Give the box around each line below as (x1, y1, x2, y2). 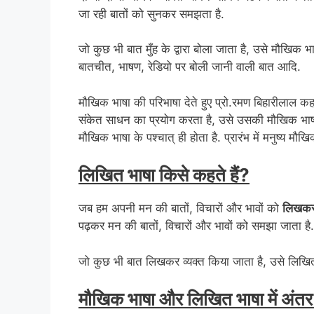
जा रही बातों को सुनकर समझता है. (78, 6, 224, 21)
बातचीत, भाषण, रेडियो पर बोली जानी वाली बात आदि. (78, 60, 301, 74)
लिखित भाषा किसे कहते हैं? (78, 164, 250, 186)
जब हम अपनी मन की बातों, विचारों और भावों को (78, 201, 282, 216)
